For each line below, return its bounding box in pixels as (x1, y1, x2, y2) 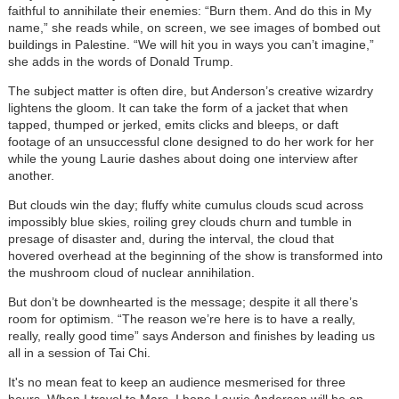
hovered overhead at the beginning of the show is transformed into (7, 248, 383, 263)
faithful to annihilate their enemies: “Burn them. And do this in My (7, 3, 371, 18)
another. (7, 167, 54, 183)
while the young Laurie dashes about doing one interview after (7, 151, 358, 166)
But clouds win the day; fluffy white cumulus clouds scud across (7, 197, 363, 212)
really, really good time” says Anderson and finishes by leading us (7, 328, 375, 343)
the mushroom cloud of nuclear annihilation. (7, 265, 255, 280)
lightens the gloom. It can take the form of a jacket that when (7, 100, 348, 115)
